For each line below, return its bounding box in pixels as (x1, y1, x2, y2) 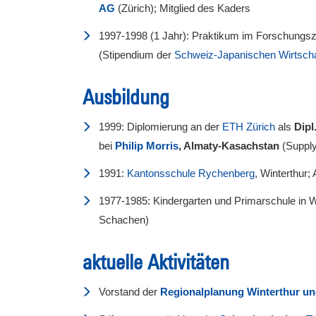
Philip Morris (115, 139, 178, 152)
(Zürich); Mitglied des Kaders (118, 1, 250, 14)
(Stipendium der (99, 48, 174, 61)
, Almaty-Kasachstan (178, 139, 282, 152)
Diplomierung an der (127, 120, 222, 133)
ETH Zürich (222, 120, 278, 133)
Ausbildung (83, 84, 169, 109)
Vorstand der (99, 285, 160, 298)
